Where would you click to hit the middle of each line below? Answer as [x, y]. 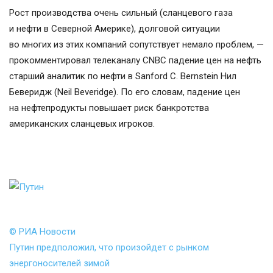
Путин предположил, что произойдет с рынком [109, 248]
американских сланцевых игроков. [82, 124]
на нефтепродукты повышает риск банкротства [109, 108]
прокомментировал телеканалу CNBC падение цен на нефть [135, 61]
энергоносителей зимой [59, 264]
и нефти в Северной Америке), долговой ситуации [115, 29]
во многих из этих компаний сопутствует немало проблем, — [136, 45]
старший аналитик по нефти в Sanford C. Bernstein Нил [123, 76]
